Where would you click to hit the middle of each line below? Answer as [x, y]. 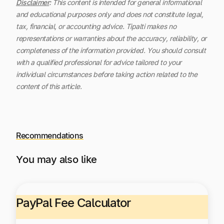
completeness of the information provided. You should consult [111, 50]
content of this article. [50, 86]
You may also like [56, 159]
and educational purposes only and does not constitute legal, [110, 14]
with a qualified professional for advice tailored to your [99, 62]
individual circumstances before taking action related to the [107, 74]
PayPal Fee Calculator [73, 202]
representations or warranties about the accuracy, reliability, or [111, 38]
